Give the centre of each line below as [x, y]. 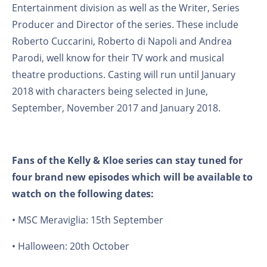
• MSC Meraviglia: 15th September [88, 220]
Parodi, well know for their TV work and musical [118, 58]
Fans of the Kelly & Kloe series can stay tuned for [127, 160]
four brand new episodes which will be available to [132, 177]
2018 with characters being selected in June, [110, 91]
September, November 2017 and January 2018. [116, 108]
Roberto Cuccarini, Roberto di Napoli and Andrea [122, 41]
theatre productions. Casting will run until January [124, 74]
